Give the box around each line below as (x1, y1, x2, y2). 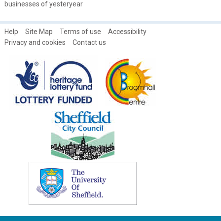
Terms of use (59, 27, 101, 36)
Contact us (72, 38, 106, 46)
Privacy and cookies (4, 38, 66, 46)
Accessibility (108, 27, 147, 36)
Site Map (25, 27, 53, 36)
